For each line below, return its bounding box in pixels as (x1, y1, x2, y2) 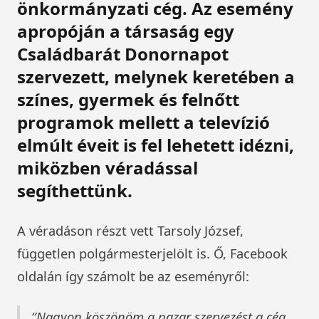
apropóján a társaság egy (17, 19, 234, 43)
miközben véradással (17, 155, 198, 179)
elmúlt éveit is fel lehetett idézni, (17, 132, 294, 157)
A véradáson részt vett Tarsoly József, (17, 221, 244, 239)
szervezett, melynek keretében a (17, 64, 295, 88)
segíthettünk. (17, 178, 132, 202)
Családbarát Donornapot (17, 41, 229, 66)
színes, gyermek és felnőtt (17, 87, 239, 111)
